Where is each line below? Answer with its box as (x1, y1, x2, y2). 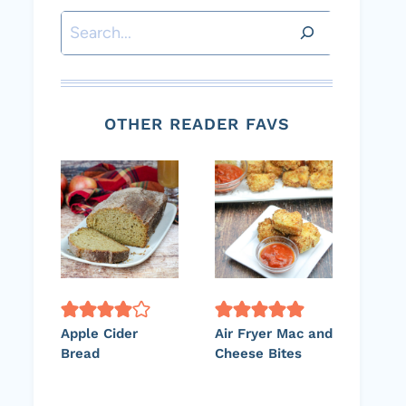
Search (60, 14, 111, 35)
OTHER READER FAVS (103, 113, 290, 133)
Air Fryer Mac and (215, 324, 333, 342)
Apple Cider (61, 324, 138, 342)
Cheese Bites (215, 344, 302, 362)
